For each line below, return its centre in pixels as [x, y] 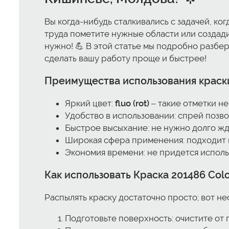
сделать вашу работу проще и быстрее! [125, 59]
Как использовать [89, 175]
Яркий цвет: [90, 104]
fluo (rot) [132, 104]
